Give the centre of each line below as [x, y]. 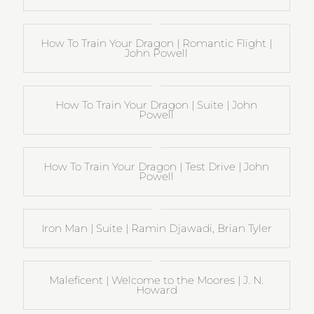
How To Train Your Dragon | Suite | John [157, 104]
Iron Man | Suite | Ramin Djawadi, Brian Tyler [156, 228]
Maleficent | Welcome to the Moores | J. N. [157, 280]
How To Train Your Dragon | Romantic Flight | [157, 43]
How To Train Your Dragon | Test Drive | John [157, 166]
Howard [156, 289]
